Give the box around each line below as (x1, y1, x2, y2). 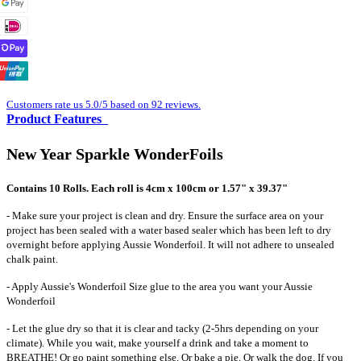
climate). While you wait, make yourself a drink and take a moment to (6, 336, 309, 349)
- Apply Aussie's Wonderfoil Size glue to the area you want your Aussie (6, 280, 313, 293)
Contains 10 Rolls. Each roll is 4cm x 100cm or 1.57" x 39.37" (6, 181, 288, 194)
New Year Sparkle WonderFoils (6, 144, 223, 163)
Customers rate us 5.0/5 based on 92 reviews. (6, 98, 201, 110)
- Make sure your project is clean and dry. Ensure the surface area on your (6, 209, 323, 222)
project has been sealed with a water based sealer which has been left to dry (6, 223, 331, 236)
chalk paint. (6, 252, 58, 265)
